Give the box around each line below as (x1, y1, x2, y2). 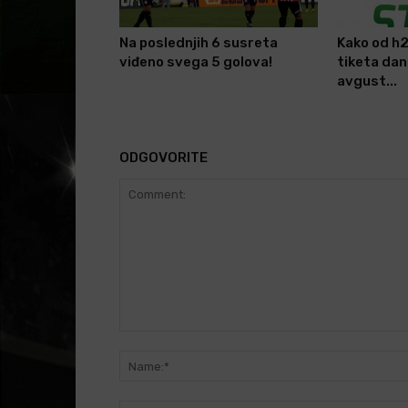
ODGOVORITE (118, 149, 208, 167)
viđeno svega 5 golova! (118, 54, 272, 71)
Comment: (117, 332, 179, 349)
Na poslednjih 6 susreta (118, 35, 278, 52)
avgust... (336, 73, 397, 90)
